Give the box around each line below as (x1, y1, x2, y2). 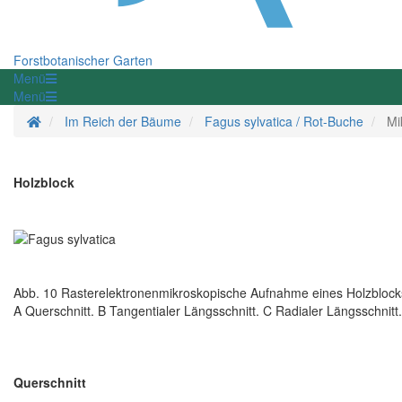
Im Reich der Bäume (65, 112, 181, 131)
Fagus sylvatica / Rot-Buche (205, 112, 363, 131)
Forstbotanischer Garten (13, 51, 153, 70)
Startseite (40, 111, 94, 130)
